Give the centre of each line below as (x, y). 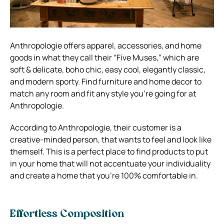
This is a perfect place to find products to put (127, 152)
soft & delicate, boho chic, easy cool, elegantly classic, (108, 70)
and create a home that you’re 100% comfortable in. (105, 176)
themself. (28, 152)
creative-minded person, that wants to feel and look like (111, 140)
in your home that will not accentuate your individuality (110, 164)
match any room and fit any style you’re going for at (103, 94)
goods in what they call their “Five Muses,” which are (104, 58)
